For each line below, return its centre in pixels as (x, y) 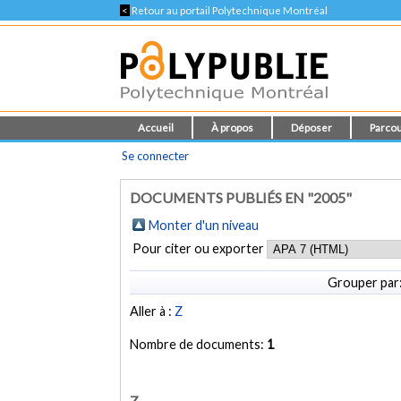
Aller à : (153, 311)
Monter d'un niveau (204, 225)
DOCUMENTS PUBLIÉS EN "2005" (241, 197)
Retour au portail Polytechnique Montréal (229, 10)
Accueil (156, 128)
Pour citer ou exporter (200, 248)
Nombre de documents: (199, 345)
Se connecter (156, 156)
